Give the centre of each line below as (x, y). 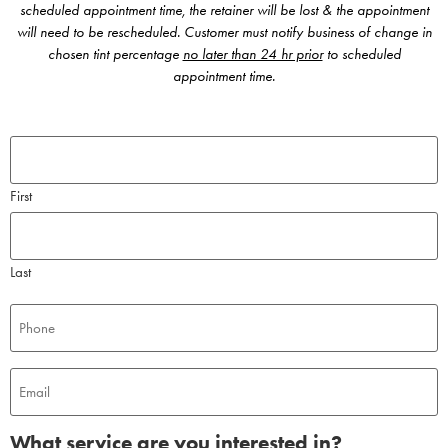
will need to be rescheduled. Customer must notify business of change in (224, 31)
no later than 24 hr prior (252, 53)
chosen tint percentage (115, 53)
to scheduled (361, 53)
